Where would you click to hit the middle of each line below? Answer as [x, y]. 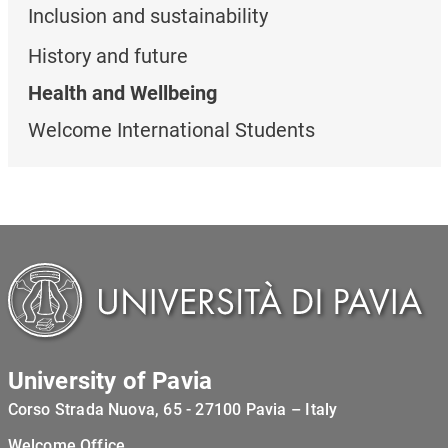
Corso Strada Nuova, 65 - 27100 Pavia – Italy [172, 409]
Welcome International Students [171, 129]
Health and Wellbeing [122, 92]
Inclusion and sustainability [147, 15]
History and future [107, 55]
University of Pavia [110, 380]
